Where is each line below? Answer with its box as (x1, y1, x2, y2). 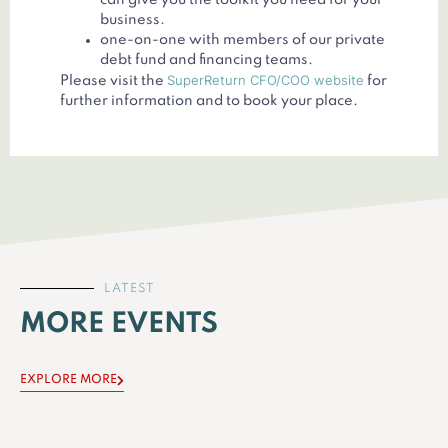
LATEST (104, 282, 155, 295)
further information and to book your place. (60, 94, 358, 109)
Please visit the (60, 74, 167, 89)
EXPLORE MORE (20, 374, 117, 387)
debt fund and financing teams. (100, 53, 313, 68)
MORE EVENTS (20, 309, 218, 339)
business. (100, 13, 165, 28)
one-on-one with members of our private (100, 33, 385, 48)
